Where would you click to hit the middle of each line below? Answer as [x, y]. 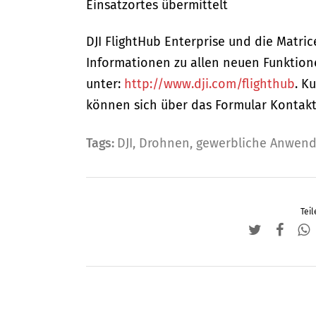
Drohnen [164, 143]
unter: [105, 84]
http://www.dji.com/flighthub [209, 84]
